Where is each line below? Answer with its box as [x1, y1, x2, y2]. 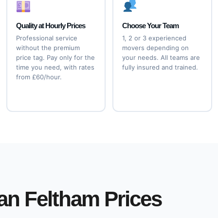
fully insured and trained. [122, 63, 198, 71]
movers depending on [122, 44, 189, 52]
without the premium [16, 44, 80, 52]
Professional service [16, 34, 77, 42]
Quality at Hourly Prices [16, 21, 85, 30]
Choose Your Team [122, 21, 179, 30]
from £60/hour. [16, 73, 62, 81]
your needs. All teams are [122, 54, 200, 61]
